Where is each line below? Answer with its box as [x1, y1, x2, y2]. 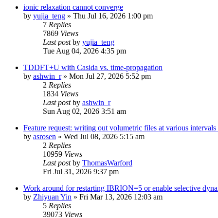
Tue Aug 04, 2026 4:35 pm [43, 46, 126, 55]
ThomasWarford [82, 158, 132, 167]
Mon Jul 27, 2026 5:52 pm [69, 72, 151, 80]
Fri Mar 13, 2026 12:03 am [79, 192, 163, 201]
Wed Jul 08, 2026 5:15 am [64, 132, 145, 141]
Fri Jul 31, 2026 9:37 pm [43, 167, 119, 176]
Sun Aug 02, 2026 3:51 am [43, 107, 126, 115]
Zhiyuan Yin [33, 192, 72, 201]
